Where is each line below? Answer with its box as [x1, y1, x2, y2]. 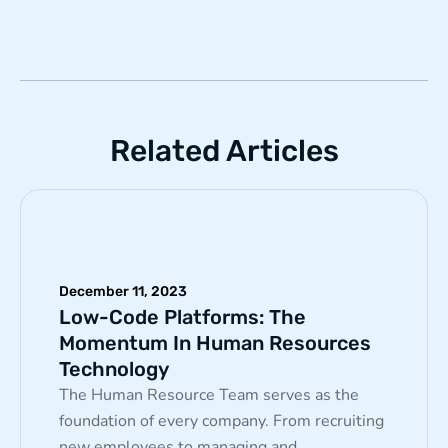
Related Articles [109, 132, 339, 169]
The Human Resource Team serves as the [59, 383, 359, 406]
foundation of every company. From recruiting [59, 409, 384, 432]
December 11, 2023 [59, 282, 187, 300]
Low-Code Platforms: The [59, 304, 306, 329]
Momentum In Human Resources [59, 330, 371, 355]
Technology [59, 356, 169, 381]
